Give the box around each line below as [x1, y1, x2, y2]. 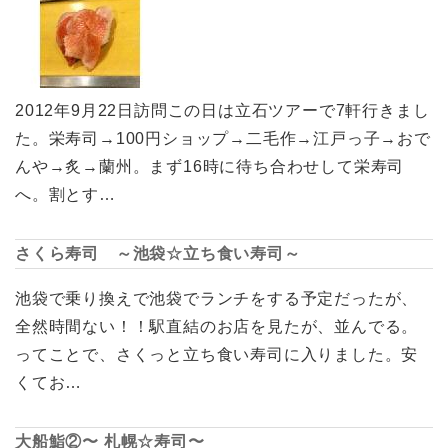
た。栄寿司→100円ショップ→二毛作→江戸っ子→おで [15, 129, 431, 147]
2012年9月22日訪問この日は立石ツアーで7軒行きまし [15, 101, 430, 119]
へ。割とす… [15, 185, 116, 203]
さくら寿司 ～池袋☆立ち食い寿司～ [15, 244, 301, 262]
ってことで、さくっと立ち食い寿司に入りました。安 [15, 345, 419, 363]
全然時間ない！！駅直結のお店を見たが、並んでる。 [15, 317, 419, 335]
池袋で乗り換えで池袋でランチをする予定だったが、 [15, 289, 419, 307]
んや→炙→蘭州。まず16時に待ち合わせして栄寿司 [15, 157, 405, 175]
